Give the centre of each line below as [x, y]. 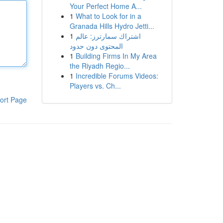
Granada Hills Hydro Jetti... [112, 26]
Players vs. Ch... [95, 86]
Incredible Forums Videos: [117, 76]
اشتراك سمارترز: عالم [108, 36]
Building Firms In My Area [116, 56]
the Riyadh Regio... [100, 66]
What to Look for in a [108, 16]
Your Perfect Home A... [106, 6]
